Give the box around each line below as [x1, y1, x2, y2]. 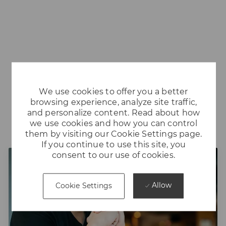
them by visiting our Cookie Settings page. [25, 129, 202, 139]
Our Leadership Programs [49, 114, 177, 125]
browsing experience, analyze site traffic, [30, 97, 197, 107]
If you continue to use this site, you [41, 140, 186, 150]
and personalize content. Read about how [27, 108, 200, 118]
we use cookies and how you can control [30, 119, 197, 129]
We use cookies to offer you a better [39, 87, 188, 97]
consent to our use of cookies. [52, 150, 175, 160]
